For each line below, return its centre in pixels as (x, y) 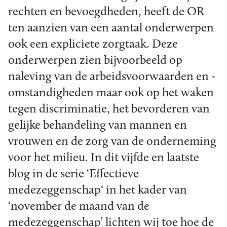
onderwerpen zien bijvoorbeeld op (95, 61)
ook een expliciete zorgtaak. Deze (93, 44)
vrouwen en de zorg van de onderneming (112, 142)
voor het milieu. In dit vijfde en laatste (104, 158)
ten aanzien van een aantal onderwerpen (111, 28)
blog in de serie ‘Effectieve (73, 174)
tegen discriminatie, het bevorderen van (109, 109)
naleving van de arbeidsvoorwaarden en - (112, 77)
